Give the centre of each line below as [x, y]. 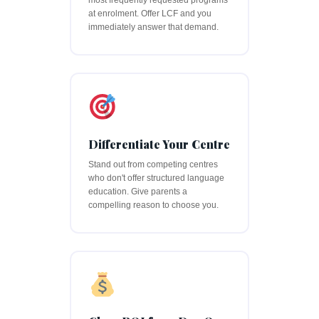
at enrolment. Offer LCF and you [150, 14]
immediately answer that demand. [153, 27]
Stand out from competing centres [153, 164]
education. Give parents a [138, 191]
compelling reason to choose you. [153, 205]
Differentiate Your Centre [159, 144]
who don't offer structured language [156, 178]
